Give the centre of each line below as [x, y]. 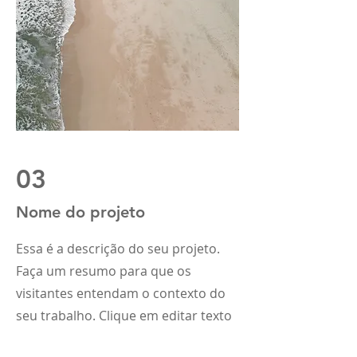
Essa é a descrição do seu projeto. [118, 249]
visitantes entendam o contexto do [121, 293]
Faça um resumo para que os [104, 271]
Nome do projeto [80, 212]
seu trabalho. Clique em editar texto [124, 316]
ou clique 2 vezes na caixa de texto [119, 338]
